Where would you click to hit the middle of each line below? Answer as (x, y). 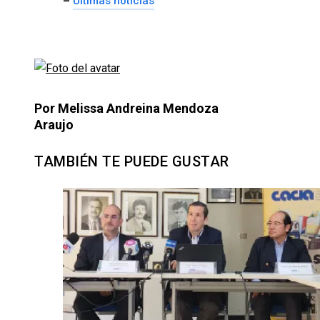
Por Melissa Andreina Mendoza (126, 109)
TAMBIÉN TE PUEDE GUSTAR (132, 162)
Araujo (54, 125)
